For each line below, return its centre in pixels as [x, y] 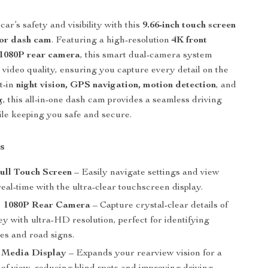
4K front [190, 41]
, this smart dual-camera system [147, 56]
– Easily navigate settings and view [146, 173]
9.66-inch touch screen [189, 26]
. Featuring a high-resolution [112, 41]
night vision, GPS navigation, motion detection [116, 86]
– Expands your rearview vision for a [144, 254]
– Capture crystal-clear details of [159, 206]
